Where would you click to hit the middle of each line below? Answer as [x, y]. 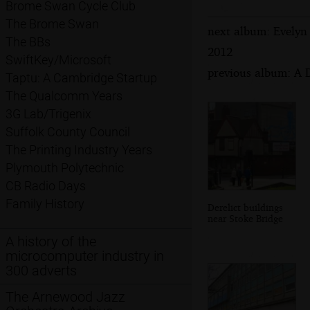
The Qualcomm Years [64, 96]
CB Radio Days [46, 186]
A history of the [51, 241]
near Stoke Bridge [245, 218]
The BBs [28, 42]
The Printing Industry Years [79, 150]
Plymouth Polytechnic [65, 168]
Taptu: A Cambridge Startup [81, 78]
